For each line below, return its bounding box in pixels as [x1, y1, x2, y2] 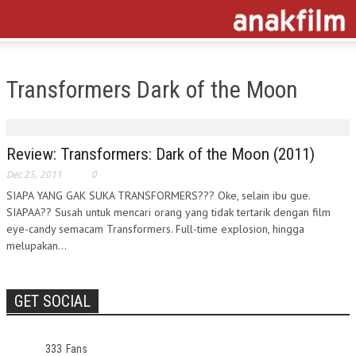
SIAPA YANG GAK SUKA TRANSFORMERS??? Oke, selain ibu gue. [6, 188, 310, 203]
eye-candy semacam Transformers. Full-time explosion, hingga [6, 222, 304, 236]
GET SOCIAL [14, 292, 91, 311]
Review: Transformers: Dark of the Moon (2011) [6, 145, 315, 164]
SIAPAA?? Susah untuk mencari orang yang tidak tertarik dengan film [6, 205, 331, 219]
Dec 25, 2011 [6, 169, 62, 180]
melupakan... [6, 238, 67, 253]
